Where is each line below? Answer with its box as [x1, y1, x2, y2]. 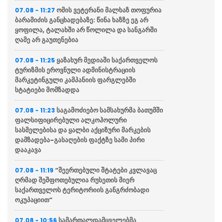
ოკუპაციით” [15, 195, 53, 205]
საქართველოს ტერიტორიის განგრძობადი [15, 185, 149, 195]
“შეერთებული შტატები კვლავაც [55, 165, 157, 175]
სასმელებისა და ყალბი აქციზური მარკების [15, 125, 151, 135]
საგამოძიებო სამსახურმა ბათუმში [56, 105, 163, 115]
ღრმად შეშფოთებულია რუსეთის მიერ [15, 175, 134, 185]
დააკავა [15, 145, 41, 155]
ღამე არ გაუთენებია [15, 35, 78, 45]
